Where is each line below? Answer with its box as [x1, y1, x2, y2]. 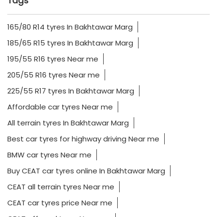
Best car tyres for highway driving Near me [7, 134, 159, 144]
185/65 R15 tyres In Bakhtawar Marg [7, 38, 133, 48]
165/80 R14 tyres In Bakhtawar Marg [7, 22, 133, 32]
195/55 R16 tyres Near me [7, 54, 98, 64]
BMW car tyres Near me [7, 150, 92, 160]
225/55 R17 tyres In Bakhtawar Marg [7, 86, 134, 96]
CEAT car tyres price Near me [7, 198, 112, 208]
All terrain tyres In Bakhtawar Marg [7, 118, 129, 128]
